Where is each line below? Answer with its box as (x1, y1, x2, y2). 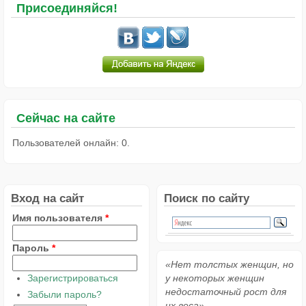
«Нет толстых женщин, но (165, 259, 294, 270)
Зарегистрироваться (27, 273, 118, 284)
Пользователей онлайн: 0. (12, 137, 130, 149)
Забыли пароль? (27, 288, 102, 300)
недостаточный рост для (165, 286, 286, 298)
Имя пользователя (12, 212, 105, 224)
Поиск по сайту (164, 191, 249, 206)
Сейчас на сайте (16, 111, 115, 126)
